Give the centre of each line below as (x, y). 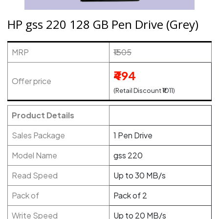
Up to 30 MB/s (140, 175)
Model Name (34, 155)
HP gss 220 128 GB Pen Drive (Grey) (103, 24)
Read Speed (35, 175)
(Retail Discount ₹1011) (144, 90)
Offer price (32, 81)
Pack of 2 (130, 195)
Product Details (43, 115)
